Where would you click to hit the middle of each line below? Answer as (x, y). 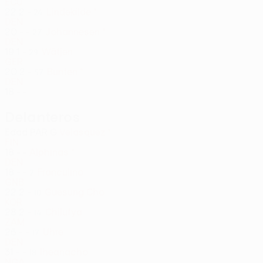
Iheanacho (64, 252)
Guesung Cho (75, 192)
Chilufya (64, 212)
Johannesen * (75, 32)
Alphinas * (52, 152)
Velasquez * (85, 132)
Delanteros (42, 117)
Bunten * (65, 72)
